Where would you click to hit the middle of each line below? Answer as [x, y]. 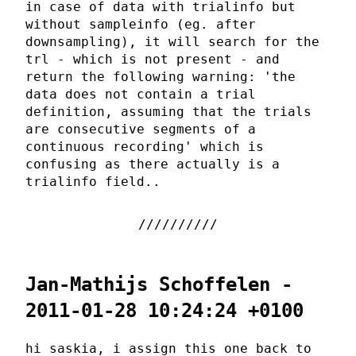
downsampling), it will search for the [172, 42]
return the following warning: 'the [161, 77]
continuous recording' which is [145, 147]
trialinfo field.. [93, 182]
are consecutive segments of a [141, 130]
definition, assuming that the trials [168, 112]
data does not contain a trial [141, 95]
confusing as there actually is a [153, 164]
